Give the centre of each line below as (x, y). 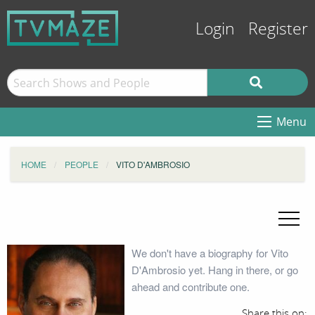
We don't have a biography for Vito (210, 253)
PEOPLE (81, 164)
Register (278, 29)
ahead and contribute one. (190, 287)
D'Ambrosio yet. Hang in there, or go (214, 270)
